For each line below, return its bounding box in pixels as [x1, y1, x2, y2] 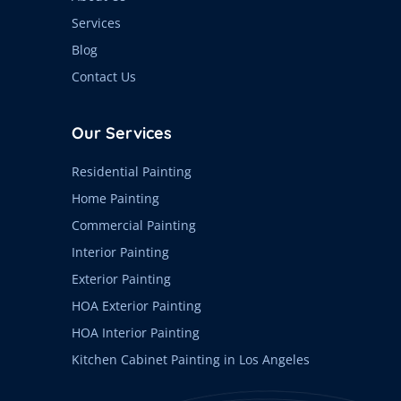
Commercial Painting [72, 217, 196, 235]
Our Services [72, 123, 172, 144]
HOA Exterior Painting [72, 297, 201, 315]
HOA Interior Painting [72, 324, 200, 342]
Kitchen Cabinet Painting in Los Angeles [72, 351, 310, 369]
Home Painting [72, 190, 159, 208]
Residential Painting [72, 163, 192, 181]
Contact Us [72, 68, 136, 86]
